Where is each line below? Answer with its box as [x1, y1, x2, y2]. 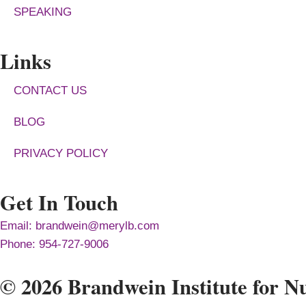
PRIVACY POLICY [14, 146, 108, 160]
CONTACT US [14, 83, 87, 97]
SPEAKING [14, 5, 72, 18]
